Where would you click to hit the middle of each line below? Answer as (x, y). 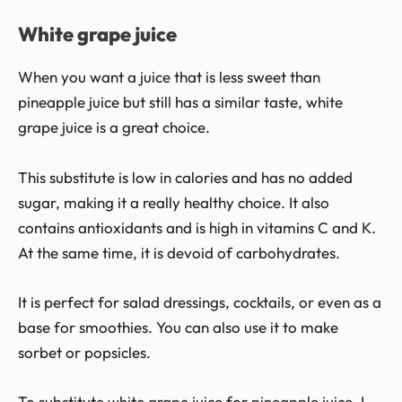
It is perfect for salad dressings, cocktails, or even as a (200, 301)
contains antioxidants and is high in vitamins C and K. (197, 227)
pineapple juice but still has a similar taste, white (180, 102)
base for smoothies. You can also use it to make (178, 327)
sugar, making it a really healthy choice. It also (174, 202)
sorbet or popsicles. (84, 352)
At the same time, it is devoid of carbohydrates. (179, 252)
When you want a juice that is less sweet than (169, 77)
